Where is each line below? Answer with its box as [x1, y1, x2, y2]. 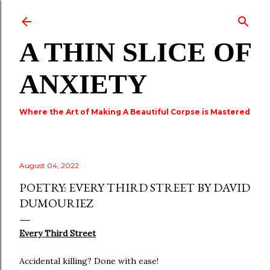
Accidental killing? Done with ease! [19, 256, 159, 266]
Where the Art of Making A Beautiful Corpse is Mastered [19, 107, 250, 116]
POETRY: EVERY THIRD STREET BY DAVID [19, 180, 250, 195]
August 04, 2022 [19, 161, 79, 170]
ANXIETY [19, 69, 147, 99]
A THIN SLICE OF [19, 37, 251, 67]
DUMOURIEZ [19, 195, 93, 211]
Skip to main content [86, 7, 184, 23]
